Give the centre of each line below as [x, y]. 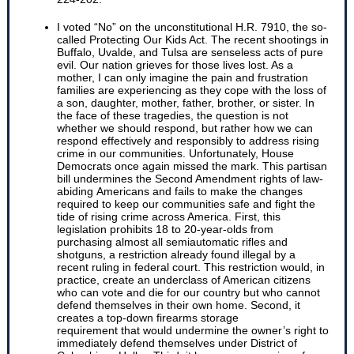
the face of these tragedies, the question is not [173, 115]
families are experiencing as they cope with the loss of [192, 90]
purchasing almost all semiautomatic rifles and [172, 242]
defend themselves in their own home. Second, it [179, 305]
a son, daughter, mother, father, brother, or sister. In [186, 103]
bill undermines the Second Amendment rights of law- [190, 179]
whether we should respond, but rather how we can [185, 128]
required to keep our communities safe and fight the [186, 204]
